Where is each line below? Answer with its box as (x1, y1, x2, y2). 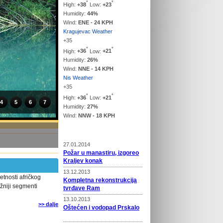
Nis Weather (63, 75, 93, 81)
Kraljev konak (63, 157, 103, 164)
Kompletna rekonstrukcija (63, 176, 137, 184)
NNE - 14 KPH (78, 66, 113, 72)
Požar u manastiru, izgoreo (63, 149, 139, 156)
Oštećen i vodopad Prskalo (63, 204, 139, 211)
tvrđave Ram (63, 184, 100, 192)
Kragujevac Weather (63, 28, 112, 34)
